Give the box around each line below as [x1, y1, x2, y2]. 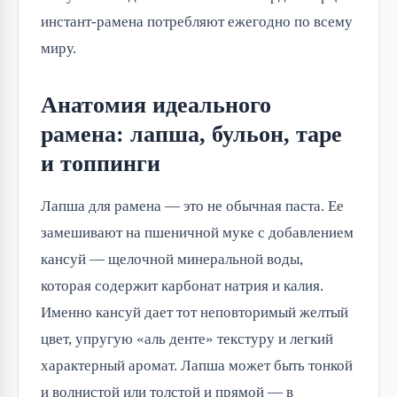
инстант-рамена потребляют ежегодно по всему [41, 13, 353, 31]
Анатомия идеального [41, 92, 271, 119]
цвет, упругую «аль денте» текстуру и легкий [41, 331, 333, 348]
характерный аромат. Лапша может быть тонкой [41, 357, 353, 375]
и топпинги [41, 151, 160, 177]
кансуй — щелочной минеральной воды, [41, 251, 303, 269]
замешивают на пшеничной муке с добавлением [41, 224, 354, 242]
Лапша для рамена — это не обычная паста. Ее [41, 198, 344, 215]
